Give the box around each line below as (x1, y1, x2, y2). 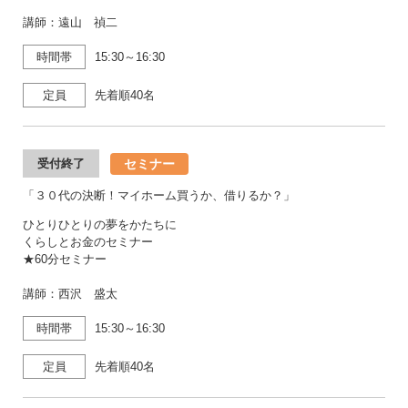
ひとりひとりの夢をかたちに (23, 218, 177, 231)
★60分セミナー (23, 252, 107, 266)
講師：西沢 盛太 (23, 287, 117, 301)
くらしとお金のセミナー (23, 235, 153, 249)
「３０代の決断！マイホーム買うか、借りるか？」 (23, 189, 295, 202)
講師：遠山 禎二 (23, 15, 117, 29)
